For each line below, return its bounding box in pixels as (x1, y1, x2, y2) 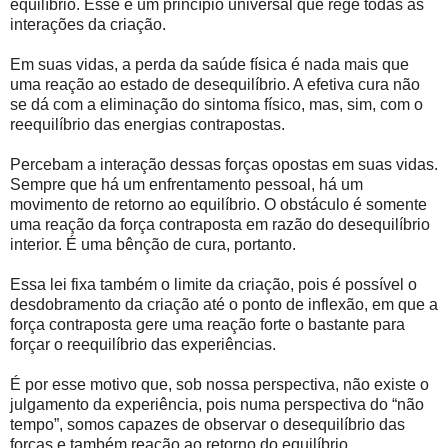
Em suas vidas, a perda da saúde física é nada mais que (10, 56, 409, 74)
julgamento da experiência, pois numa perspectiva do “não (10, 396, 424, 414)
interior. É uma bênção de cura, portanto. (10, 236, 296, 254)
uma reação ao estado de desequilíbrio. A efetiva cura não (10, 76, 420, 94)
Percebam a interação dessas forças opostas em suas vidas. (10, 156, 438, 174)
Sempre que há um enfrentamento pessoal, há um (10, 176, 363, 194)
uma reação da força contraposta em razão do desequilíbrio (10, 216, 430, 234)
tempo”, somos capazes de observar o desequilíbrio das (10, 416, 405, 434)
